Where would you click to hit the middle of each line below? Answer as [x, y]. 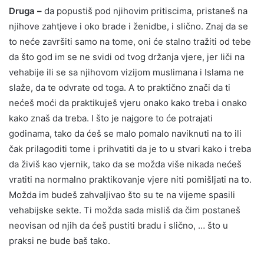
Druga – [25, 11]
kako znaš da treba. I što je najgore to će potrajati [111, 118]
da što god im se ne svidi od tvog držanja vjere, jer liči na [127, 57]
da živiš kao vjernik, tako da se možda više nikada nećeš [125, 164]
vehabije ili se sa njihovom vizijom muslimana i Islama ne [126, 72]
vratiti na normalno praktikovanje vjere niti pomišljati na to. [130, 179]
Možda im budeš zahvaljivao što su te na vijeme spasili [122, 194]
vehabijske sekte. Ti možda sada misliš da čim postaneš [125, 210]
